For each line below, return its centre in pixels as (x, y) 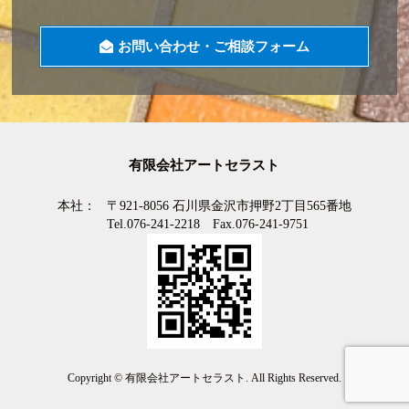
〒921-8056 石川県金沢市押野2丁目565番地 (229, 205)
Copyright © (96, 378)
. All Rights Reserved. (293, 378)
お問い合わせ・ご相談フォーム (213, 46)
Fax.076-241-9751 (254, 224)
